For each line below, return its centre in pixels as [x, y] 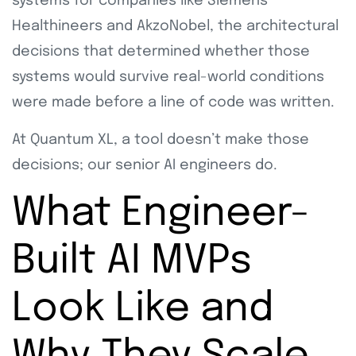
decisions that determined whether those [161, 51]
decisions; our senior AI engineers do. [145, 165]
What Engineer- [161, 213]
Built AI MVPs [132, 261]
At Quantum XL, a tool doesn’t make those [161, 139]
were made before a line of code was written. [175, 102]
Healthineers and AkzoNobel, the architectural [175, 26]
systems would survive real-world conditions [168, 77]
